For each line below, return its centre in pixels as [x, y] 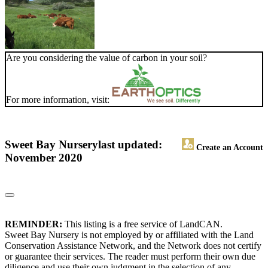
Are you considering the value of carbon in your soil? [106, 58]
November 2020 [44, 158]
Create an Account [229, 147]
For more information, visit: [59, 100]
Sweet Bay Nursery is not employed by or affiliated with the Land [129, 235]
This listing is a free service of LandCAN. [142, 224]
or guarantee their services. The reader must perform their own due [130, 257]
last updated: [130, 145]
